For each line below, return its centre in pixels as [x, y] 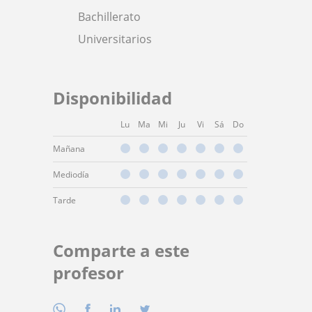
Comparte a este [121, 250]
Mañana [69, 148]
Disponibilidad [112, 97]
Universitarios [115, 39]
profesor [88, 272]
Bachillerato [109, 16]
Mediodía [71, 174]
